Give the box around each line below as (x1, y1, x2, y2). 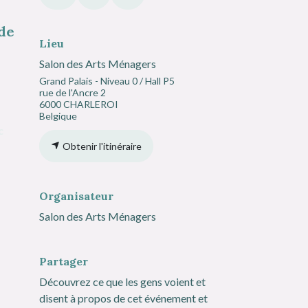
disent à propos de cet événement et (39, 291, 208, 305)
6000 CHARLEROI (39, 98, 118, 110)
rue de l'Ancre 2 (39, 87, 106, 98)
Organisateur (39, 189, 113, 203)
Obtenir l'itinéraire (60, 140, 142, 153)
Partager (39, 254, 88, 269)
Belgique (39, 110, 77, 122)
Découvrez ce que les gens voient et (39, 275, 206, 289)
